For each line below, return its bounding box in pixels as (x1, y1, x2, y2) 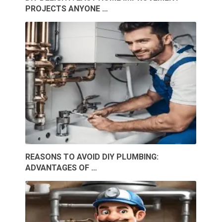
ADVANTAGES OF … (25, 163, 98, 172)
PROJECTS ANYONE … (25, 3, 109, 13)
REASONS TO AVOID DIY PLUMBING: (25, 152, 159, 162)
